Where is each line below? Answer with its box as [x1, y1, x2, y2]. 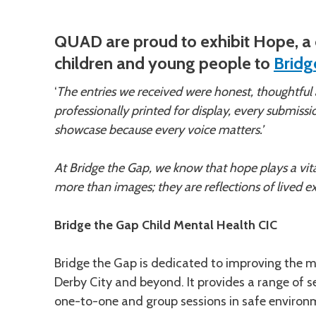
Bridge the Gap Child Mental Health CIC [54, 217, 277, 233]
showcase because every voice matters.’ [54, 121, 263, 138]
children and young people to [54, 52, 274, 73]
